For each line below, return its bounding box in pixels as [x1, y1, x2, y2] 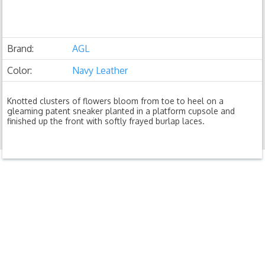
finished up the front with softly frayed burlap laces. [7, 116, 205, 126]
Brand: [7, 43, 34, 54]
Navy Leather [72, 64, 128, 76]
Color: [7, 64, 33, 76]
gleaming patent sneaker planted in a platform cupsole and [7, 106, 235, 116]
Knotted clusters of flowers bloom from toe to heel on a [7, 96, 224, 106]
